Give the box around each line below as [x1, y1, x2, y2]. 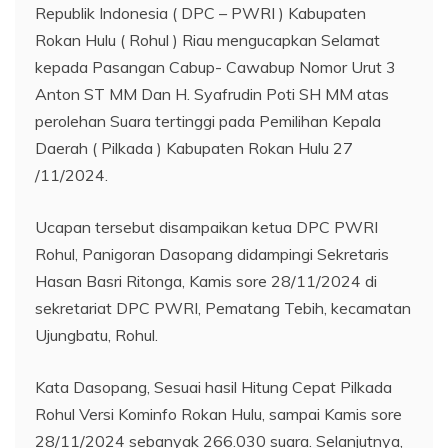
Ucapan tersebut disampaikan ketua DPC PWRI [35, 217, 378, 237]
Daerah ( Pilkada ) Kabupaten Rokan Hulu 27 [35, 138, 353, 158]
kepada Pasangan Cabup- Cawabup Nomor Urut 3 [35, 57, 396, 77]
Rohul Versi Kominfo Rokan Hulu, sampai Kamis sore [35, 404, 402, 424]
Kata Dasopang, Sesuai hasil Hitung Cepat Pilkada [35, 377, 392, 397]
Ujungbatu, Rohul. [35, 325, 158, 345]
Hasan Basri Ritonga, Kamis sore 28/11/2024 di [35, 271, 377, 291]
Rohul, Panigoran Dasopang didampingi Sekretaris [35, 244, 389, 264]
